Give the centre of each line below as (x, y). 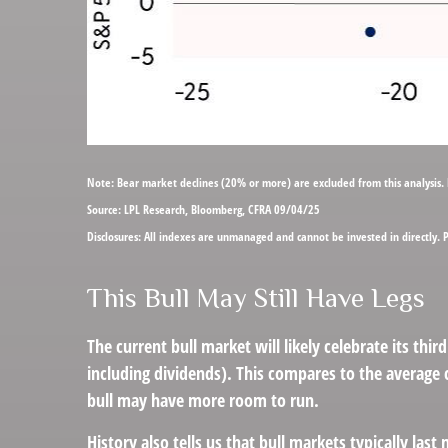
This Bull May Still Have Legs (256, 298)
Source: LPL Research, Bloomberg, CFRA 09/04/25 (203, 209)
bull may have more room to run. (203, 400)
